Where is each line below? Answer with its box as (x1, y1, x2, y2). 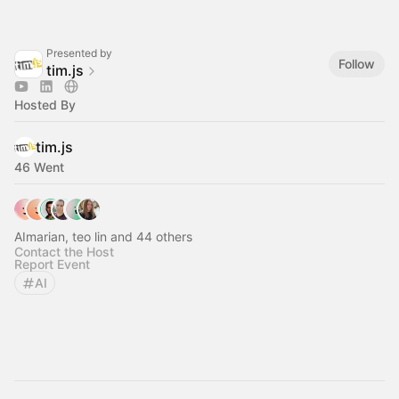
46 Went (14, 159, 64, 175)
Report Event (14, 256, 90, 272)
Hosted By (14, 97, 76, 112)
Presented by (46, 46, 112, 60)
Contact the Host (14, 244, 114, 259)
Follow (338, 55, 375, 71)
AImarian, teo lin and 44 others (14, 229, 192, 244)
